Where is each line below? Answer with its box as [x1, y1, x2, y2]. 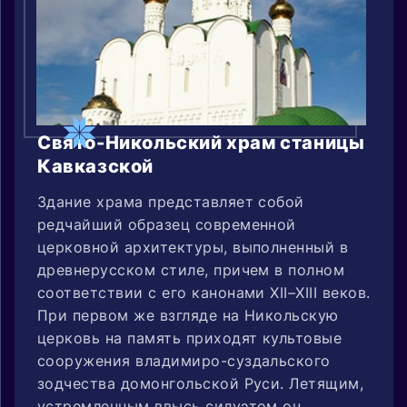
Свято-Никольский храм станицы [37, 131, 365, 154]
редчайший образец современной [37, 214, 296, 233]
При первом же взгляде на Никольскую [37, 305, 339, 324]
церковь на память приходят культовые [37, 328, 342, 347]
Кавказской [37, 154, 154, 177]
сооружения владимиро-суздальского [37, 351, 331, 370]
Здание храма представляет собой [37, 192, 304, 211]
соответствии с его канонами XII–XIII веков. [37, 283, 371, 302]
